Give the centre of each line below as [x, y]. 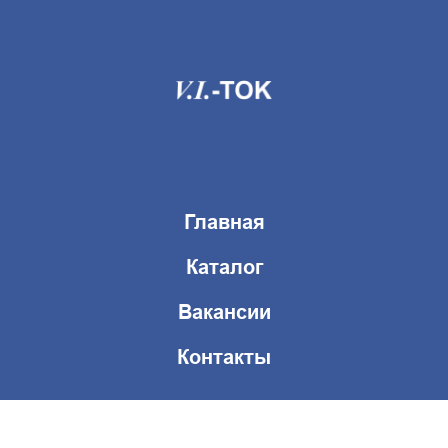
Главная [224, 222]
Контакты [224, 357]
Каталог [224, 267]
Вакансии [224, 312]
